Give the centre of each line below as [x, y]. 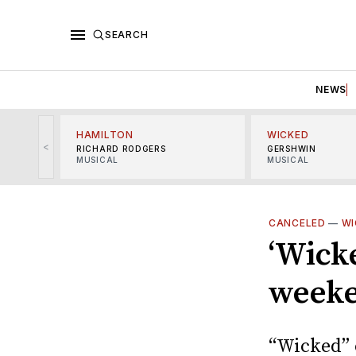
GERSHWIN [292, 148]
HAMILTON [105, 134]
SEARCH [127, 34]
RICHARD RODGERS [121, 148]
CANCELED [297, 222]
